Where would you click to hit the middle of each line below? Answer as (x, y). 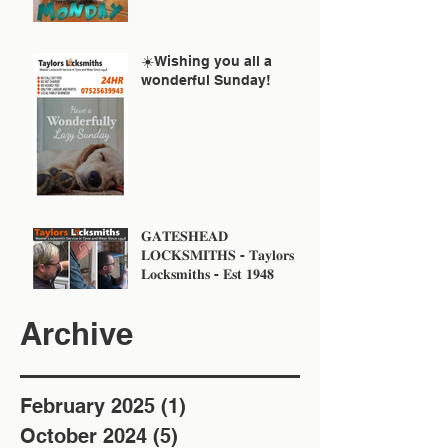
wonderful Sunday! (206, 79)
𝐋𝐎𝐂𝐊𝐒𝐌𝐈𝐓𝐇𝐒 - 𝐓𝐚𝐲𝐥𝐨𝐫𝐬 (217, 254)
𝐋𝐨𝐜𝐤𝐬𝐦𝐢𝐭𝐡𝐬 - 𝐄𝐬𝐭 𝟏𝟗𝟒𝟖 (207, 273)
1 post (215, 405)
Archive (76, 333)
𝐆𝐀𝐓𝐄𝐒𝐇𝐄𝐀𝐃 (184, 235)
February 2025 (87, 405)
